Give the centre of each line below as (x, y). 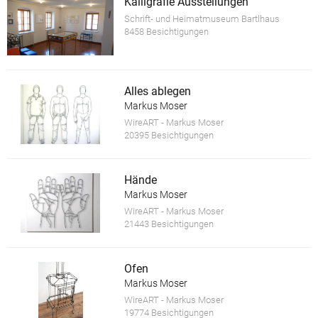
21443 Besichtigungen (169, 224)
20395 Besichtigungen (169, 135)
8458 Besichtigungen (166, 32)
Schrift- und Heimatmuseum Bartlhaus (202, 19)
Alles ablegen (157, 91)
